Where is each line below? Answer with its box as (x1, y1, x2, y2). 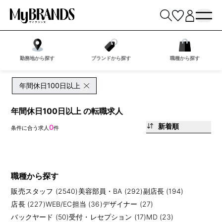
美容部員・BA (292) (78, 187, 143, 196)
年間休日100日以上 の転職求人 (11, 106, 123, 116)
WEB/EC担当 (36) (45, 200, 103, 209)
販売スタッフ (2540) (11, 187, 78, 196)
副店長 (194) (143, 187, 184, 196)
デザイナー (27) (102, 200, 154, 209)
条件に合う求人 (11, 124, 50, 131)
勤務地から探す (19, 55, 55, 61)
